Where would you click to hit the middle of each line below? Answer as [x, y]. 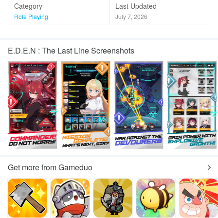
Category [28, 6]
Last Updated [136, 6]
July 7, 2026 [131, 16]
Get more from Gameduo [50, 167]
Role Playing [31, 16]
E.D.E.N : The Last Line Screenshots [71, 50]
